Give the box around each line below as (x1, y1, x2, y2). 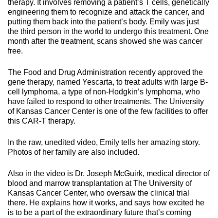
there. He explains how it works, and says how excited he (8, 199, 204, 207)
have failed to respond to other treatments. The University (8, 97, 204, 106)
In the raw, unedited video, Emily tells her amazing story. (8, 138, 200, 146)
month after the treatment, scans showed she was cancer (8, 37, 202, 45)
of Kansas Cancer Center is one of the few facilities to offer (8, 107, 208, 115)
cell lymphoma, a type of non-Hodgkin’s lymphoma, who (8, 88, 200, 96)
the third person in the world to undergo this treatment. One (8, 27, 209, 36)
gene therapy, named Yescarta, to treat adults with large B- (8, 78, 208, 86)
